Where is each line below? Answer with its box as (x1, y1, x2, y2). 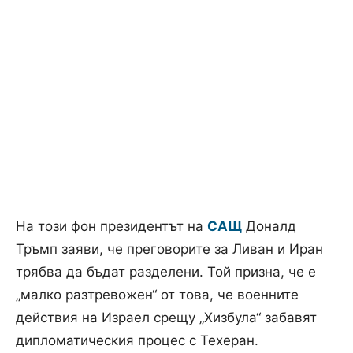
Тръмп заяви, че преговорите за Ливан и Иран (16, 240, 323, 257)
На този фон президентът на (16, 217, 207, 234)
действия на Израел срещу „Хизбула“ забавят (16, 309, 317, 325)
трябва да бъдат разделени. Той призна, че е (16, 263, 316, 280)
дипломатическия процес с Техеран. (16, 332, 258, 348)
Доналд (242, 217, 296, 234)
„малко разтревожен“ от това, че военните (16, 286, 299, 303)
